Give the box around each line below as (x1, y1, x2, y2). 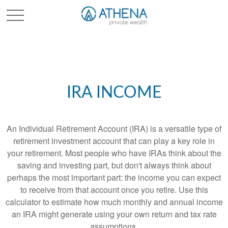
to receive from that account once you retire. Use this (20, 184, 208, 195)
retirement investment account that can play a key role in (13, 135, 215, 147)
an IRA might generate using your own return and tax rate (11, 208, 217, 220)
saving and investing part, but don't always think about (17, 159, 211, 171)
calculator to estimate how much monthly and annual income (5, 196, 223, 208)
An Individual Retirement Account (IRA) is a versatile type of (7, 123, 221, 134)
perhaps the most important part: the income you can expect (7, 172, 221, 183)
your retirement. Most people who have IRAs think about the (7, 147, 221, 159)
